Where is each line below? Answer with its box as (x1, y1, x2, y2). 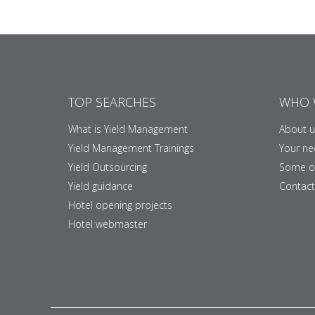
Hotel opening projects (68, 198, 172, 212)
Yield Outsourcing (68, 160, 147, 174)
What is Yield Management (68, 122, 188, 136)
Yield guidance (68, 179, 133, 193)
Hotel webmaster (68, 217, 147, 231)
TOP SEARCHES (68, 93, 156, 110)
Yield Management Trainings (68, 141, 194, 155)
